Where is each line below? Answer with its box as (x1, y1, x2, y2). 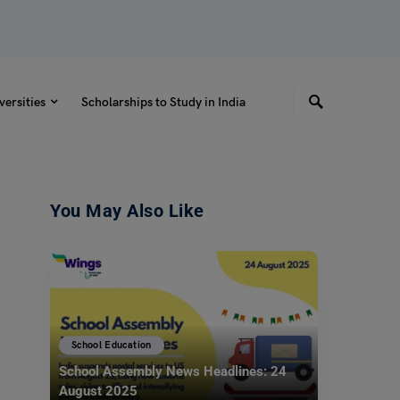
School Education (71, 338, 152, 351)
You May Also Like (50, 200, 204, 221)
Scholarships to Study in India (80, 94, 246, 110)
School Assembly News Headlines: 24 (59, 363, 287, 380)
